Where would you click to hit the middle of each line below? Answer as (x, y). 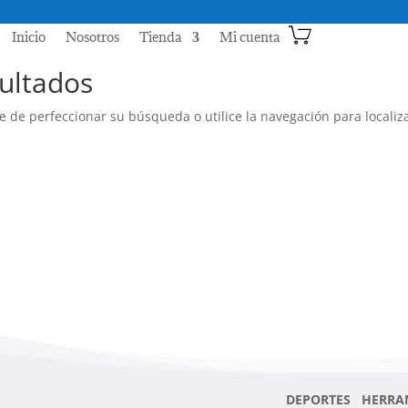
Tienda (161, 37)
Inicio (29, 37)
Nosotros (93, 37)
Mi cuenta (250, 37)
